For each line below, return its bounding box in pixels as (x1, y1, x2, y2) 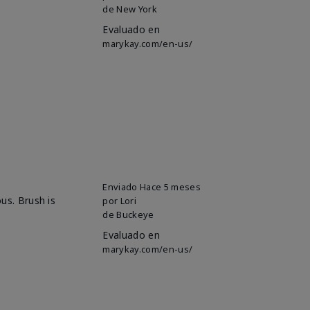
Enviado (102, 180, 140, 193)
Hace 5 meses (140, 180, 201, 193)
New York (116, 2, 157, 15)
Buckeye (116, 208, 154, 221)
